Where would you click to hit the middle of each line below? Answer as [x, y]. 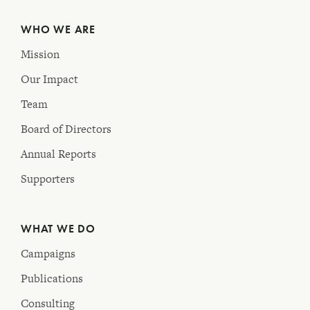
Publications [52, 279]
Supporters [48, 179]
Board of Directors [66, 129]
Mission [40, 55]
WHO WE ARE [58, 30]
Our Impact [49, 80]
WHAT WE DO [58, 229]
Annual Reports [58, 154]
